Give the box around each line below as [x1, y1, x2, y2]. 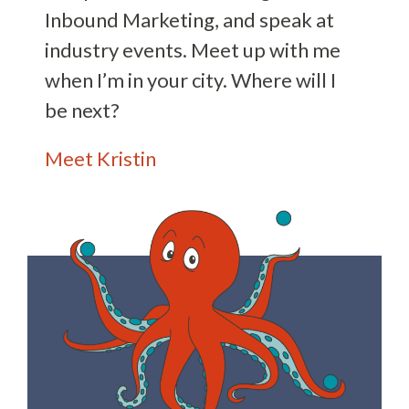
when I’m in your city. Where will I [45, 67, 337, 92]
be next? [45, 97, 121, 122]
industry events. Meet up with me [45, 37, 341, 62]
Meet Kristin [45, 145, 157, 171]
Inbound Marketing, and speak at [45, 6, 335, 32]
